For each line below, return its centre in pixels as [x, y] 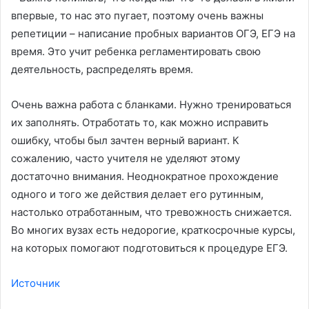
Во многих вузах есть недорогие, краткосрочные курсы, [153, 230]
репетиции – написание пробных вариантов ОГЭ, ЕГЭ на [153, 34]
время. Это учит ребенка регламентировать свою [136, 52]
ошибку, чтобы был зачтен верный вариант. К [125, 141]
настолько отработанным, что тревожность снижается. [151, 212]
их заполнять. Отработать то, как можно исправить [140, 123]
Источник [36, 283]
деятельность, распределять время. [102, 70]
